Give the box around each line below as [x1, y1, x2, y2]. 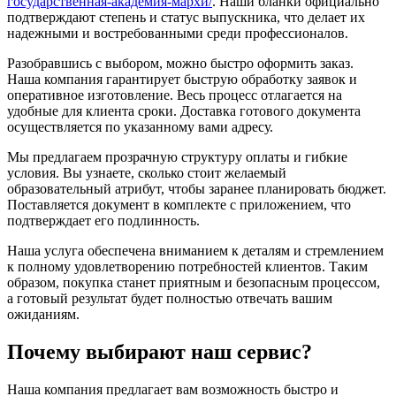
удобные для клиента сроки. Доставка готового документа [7, 103, 361, 119]
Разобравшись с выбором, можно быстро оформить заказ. [7, 56, 354, 72]
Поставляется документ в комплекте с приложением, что [7, 197, 351, 213]
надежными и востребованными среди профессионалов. [7, 26, 348, 42]
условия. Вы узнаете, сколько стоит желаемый [7, 165, 286, 181]
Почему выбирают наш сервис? [7, 340, 312, 364]
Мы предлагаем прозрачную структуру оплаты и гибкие [7, 149, 347, 165]
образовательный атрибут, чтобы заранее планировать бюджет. [7, 181, 386, 197]
